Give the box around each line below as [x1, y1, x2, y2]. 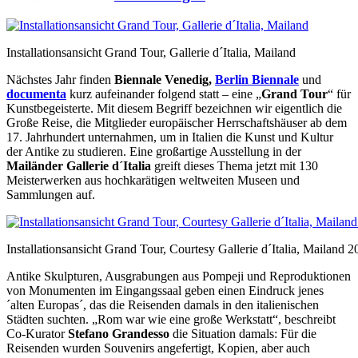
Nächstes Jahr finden [6, 73, 114, 87]
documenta [6, 87, 66, 101]
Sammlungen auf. [6, 188, 95, 202]
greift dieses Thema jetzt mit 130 [151, 159, 318, 173]
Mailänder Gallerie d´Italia [6, 159, 151, 173]
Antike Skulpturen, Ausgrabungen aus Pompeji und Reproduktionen [6, 269, 351, 284]
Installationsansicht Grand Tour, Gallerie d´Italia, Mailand [6, 46, 296, 60]
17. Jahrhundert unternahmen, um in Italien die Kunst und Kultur [6, 130, 333, 145]
